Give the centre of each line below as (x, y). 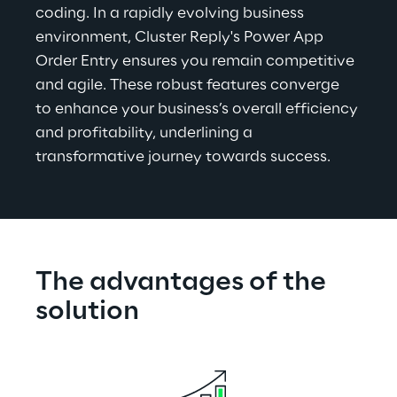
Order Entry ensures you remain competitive (197, 61)
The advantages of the (183, 283)
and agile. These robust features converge (189, 85)
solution (87, 312)
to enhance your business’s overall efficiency (198, 109)
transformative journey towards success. (183, 157)
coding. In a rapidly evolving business (171, 13)
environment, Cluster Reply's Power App (181, 37)
